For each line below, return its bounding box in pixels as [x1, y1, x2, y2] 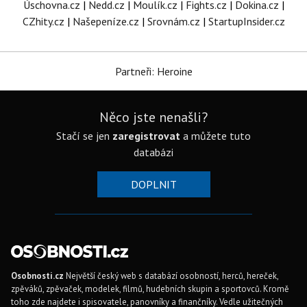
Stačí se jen [56, 129, 112, 143]
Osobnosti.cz [11, 270, 64, 282]
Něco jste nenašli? [99, 108, 208, 127]
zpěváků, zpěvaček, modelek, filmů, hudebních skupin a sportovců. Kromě [11, 283, 289, 295]
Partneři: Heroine [114, 64, 193, 79]
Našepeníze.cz [72, 14, 139, 29]
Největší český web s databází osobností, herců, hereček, [64, 270, 278, 282]
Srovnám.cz [147, 14, 200, 29]
